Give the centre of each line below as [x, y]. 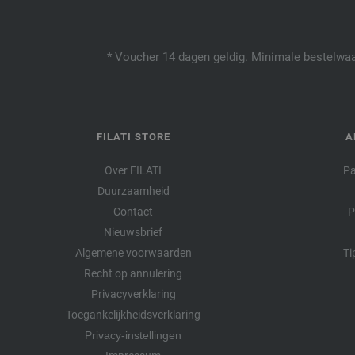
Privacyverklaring [133, 294]
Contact [133, 211]
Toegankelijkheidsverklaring [133, 314]
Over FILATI [133, 170]
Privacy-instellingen [133, 335]
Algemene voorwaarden [133, 252]
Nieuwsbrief [133, 232]
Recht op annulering [133, 273]
